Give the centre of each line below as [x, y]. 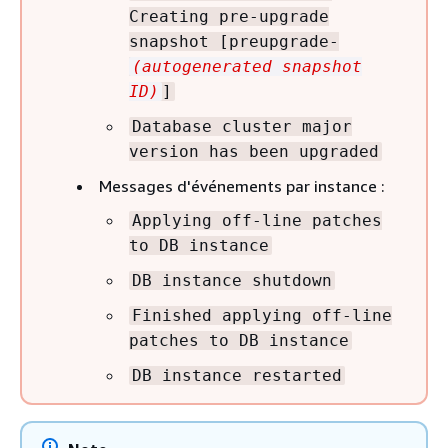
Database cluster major [242, 126]
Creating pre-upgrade [229, 16]
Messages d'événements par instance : [242, 186]
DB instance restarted [237, 375]
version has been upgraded [254, 151]
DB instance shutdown [232, 280]
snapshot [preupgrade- [234, 41]
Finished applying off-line [262, 315]
